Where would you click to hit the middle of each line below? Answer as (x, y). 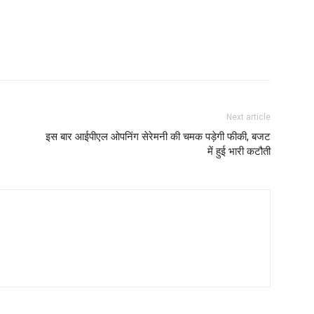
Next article (248, 117)
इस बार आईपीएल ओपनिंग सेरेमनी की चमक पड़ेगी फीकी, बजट (158, 137)
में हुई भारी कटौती (239, 151)
